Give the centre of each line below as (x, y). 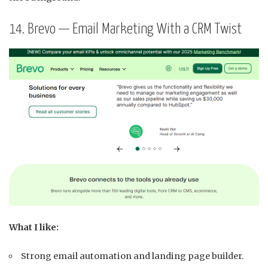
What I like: (34, 228)
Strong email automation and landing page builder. (133, 256)
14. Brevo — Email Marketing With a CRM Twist (125, 29)
